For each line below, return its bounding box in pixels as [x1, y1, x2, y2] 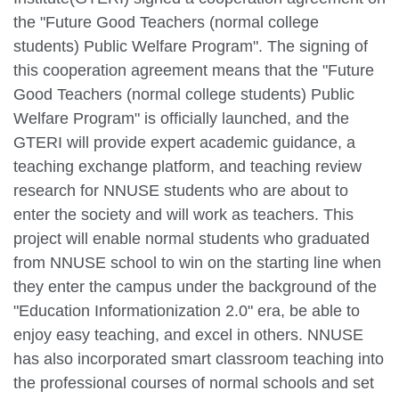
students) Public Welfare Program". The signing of [13, 37, 368, 56]
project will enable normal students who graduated [13, 230, 370, 248]
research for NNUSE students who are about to [13, 182, 348, 200]
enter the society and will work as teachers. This [13, 206, 354, 224]
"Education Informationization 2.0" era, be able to [13, 302, 360, 321]
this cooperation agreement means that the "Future [13, 61, 374, 80]
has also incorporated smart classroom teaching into [13, 350, 384, 369]
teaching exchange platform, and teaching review [13, 158, 362, 176]
